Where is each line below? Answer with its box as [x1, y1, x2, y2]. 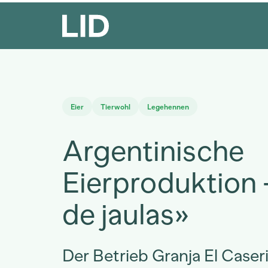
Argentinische [62, 133, 244, 168]
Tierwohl [100, 103, 130, 111]
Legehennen [147, 103, 189, 111]
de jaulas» [62, 197, 189, 232]
